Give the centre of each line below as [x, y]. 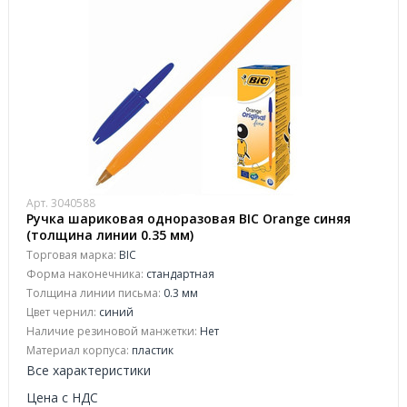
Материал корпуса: [78, 350]
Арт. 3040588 [61, 203]
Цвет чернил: [61, 312]
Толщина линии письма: [94, 293]
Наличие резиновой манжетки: [112, 331]
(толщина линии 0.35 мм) [110, 235]
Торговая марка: [71, 255]
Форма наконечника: [85, 274]
